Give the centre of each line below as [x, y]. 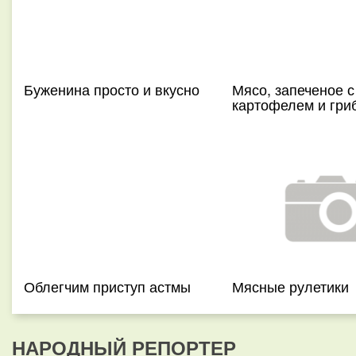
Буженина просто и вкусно [112, 89]
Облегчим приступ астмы [107, 286]
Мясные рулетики [290, 286]
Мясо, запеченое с [293, 89]
